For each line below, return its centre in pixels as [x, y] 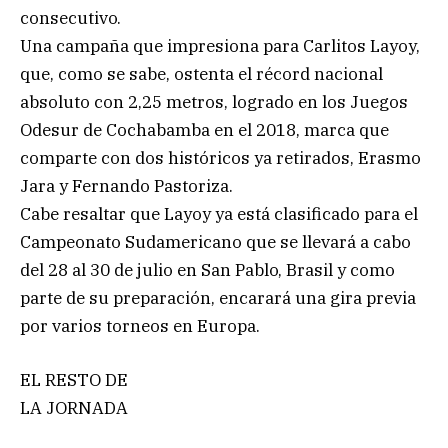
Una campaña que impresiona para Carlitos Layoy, [220, 45]
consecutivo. [70, 17]
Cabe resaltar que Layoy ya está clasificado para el [219, 213]
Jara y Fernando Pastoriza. [126, 185]
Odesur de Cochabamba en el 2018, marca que [204, 129]
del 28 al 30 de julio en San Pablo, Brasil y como [207, 269]
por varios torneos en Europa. [140, 325]
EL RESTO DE [74, 379]
